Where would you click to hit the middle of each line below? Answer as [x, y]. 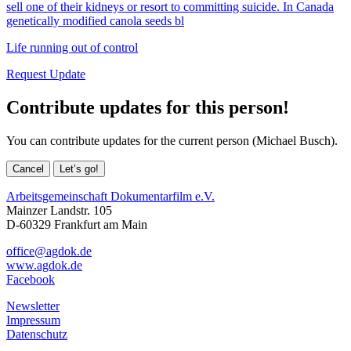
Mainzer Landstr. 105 [59, 210]
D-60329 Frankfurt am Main [77, 224]
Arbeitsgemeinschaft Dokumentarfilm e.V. [110, 196]
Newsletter [33, 306]
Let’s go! [79, 168]
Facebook [31, 279]
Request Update [46, 74]
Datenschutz [37, 334]
